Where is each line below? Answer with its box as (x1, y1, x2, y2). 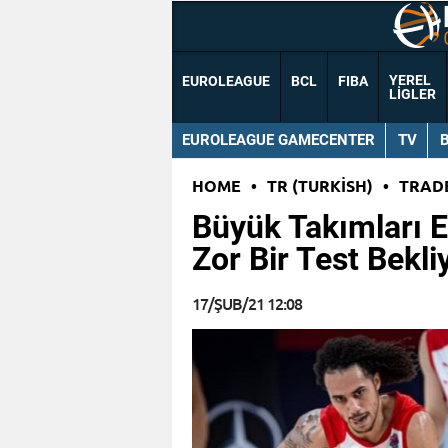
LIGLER (389, 86, 436, 103)
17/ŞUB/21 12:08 (192, 292, 302, 315)
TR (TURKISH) (267, 175, 373, 197)
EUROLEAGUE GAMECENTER (182, 130, 375, 149)
